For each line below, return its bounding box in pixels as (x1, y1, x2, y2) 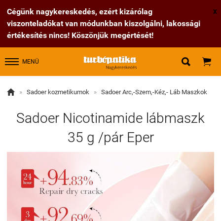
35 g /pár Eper (67, 129, 154, 146)
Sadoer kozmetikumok (27, 88, 89, 96)
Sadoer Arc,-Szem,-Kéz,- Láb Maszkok (101, 88, 207, 96)
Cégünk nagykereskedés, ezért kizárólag (7, 7, 152, 16)
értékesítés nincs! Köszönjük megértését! (7, 31, 153, 40)
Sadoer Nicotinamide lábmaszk (16, 110, 205, 126)
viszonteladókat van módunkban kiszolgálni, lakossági (7, 19, 200, 28)
